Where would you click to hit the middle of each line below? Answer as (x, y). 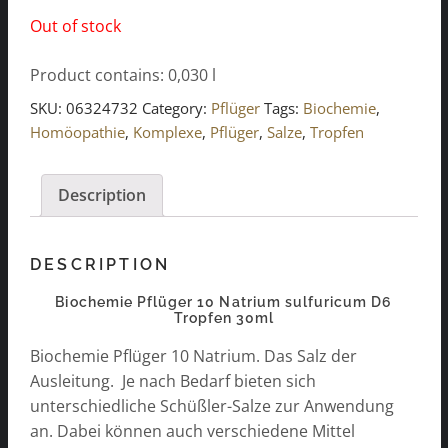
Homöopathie (77, 132)
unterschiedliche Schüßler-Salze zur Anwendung (212, 406)
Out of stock (75, 26)
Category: (176, 108)
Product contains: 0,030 (121, 75)
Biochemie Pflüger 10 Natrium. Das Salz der (193, 356)
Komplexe (167, 132)
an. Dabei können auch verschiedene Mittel (192, 431)
